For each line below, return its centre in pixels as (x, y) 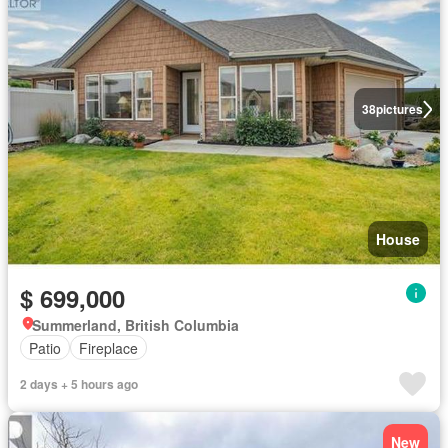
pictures (399, 109)
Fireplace (108, 347)
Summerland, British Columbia (135, 325)
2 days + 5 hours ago (79, 384)
